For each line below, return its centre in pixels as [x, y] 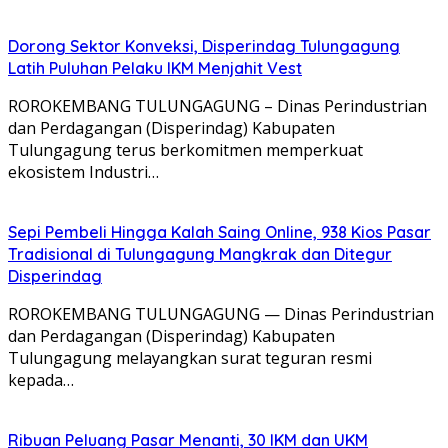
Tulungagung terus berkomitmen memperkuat [185, 149]
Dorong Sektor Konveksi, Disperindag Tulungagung [204, 45]
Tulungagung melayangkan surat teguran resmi [190, 357]
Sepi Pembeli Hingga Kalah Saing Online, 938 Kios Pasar [219, 231]
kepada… [41, 379]
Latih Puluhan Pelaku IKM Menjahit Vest [155, 67]
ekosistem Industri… [83, 171]
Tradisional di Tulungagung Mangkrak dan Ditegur [200, 253]
